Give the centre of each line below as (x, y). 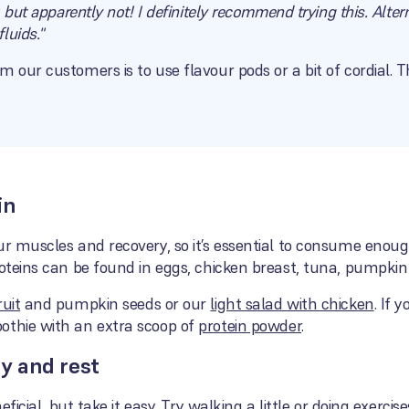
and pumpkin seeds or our (115, 304)
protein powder (250, 325)
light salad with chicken (292, 304)
